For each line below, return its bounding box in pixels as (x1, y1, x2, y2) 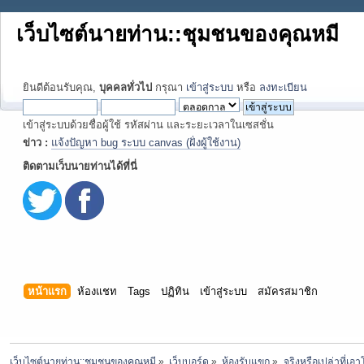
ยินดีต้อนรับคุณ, (23, 81, 99, 93)
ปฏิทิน (161, 285, 190, 298)
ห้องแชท (77, 285, 118, 298)
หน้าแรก (28, 285, 67, 298)
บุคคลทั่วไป (99, 81, 152, 93)
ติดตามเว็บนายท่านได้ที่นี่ (23, 160, 137, 172)
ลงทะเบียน (259, 81, 307, 93)
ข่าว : (23, 136, 51, 149)
